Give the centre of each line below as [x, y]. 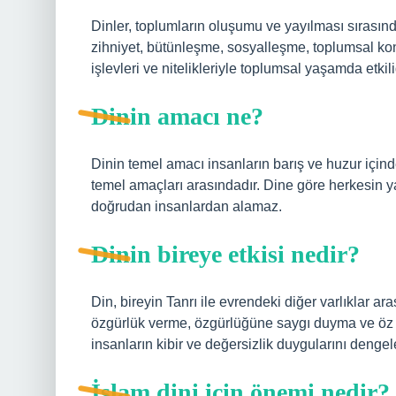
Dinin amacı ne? [177, 116]
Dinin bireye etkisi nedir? [225, 254]
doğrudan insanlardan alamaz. [187, 206]
